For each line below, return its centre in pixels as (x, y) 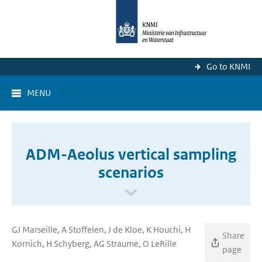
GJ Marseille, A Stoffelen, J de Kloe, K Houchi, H (101, 230)
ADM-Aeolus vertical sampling (131, 154)
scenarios (131, 173)
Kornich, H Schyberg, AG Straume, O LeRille (94, 244)
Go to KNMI (228, 66)
